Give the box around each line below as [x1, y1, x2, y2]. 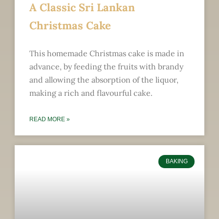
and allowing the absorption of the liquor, [29, 75, 178, 85]
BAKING [165, 158, 188, 165]
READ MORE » [29, 116, 70, 123]
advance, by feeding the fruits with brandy [29, 62, 183, 72]
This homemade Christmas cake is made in [29, 48, 184, 59]
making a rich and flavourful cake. [29, 88, 153, 98]
